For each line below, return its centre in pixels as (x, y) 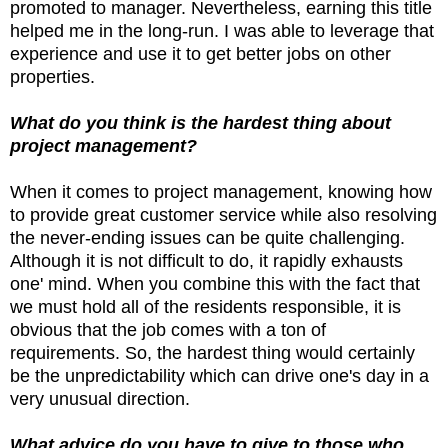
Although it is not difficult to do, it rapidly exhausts (206, 260)
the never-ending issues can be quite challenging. (207, 237)
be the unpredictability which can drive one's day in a (219, 375)
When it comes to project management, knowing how (221, 191)
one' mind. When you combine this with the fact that (215, 283)
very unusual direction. (102, 398)
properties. (55, 76)
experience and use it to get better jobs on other (200, 53)
